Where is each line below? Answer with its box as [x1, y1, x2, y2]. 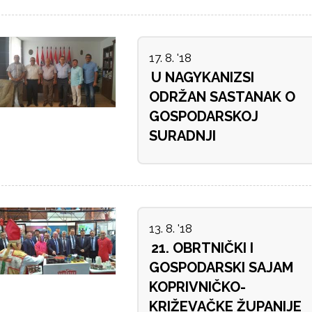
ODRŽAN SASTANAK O [148, 88, 295, 106]
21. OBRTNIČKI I [150, 240, 253, 257]
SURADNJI [148, 127, 216, 145]
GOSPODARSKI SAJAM [148, 259, 293, 276]
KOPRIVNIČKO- [148, 279, 246, 296]
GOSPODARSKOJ [148, 108, 258, 125]
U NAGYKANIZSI [150, 69, 254, 86]
